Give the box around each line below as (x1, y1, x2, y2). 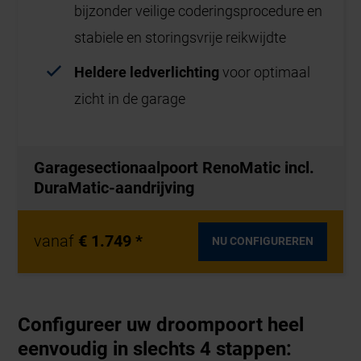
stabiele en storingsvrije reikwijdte (74, 29, 287, 47)
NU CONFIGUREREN (211, 234, 313, 248)
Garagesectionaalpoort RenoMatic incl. (34, 157, 315, 177)
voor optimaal (222, 64, 311, 81)
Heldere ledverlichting (74, 64, 223, 81)
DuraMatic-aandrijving (34, 177, 195, 197)
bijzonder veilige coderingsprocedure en (74, 2, 323, 20)
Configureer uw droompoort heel (18, 313, 305, 336)
